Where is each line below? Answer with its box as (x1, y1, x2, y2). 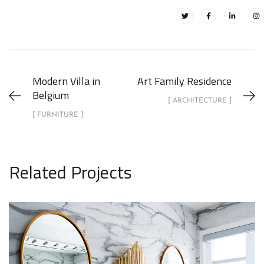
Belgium (32, 87, 69, 103)
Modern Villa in (32, 72, 100, 89)
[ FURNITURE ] (32, 111, 83, 118)
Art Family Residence (137, 72, 232, 89)
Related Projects (9, 158, 132, 186)
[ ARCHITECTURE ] (168, 97, 232, 104)
